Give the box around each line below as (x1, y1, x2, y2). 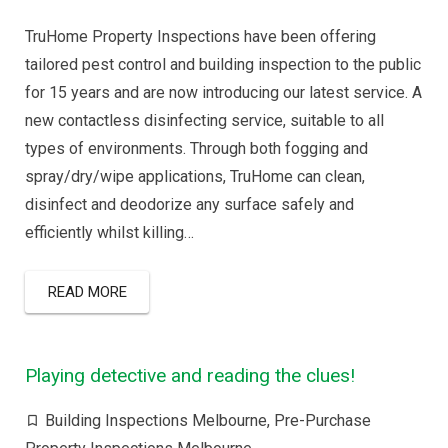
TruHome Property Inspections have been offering (25, 27, 376, 46)
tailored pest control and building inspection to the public (25, 55, 421, 74)
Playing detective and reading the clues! (25, 364, 355, 387)
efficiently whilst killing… (25, 223, 194, 242)
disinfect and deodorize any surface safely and (25, 195, 354, 214)
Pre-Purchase (274, 411, 371, 430)
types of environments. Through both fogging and (25, 139, 368, 158)
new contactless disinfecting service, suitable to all (25, 111, 384, 130)
